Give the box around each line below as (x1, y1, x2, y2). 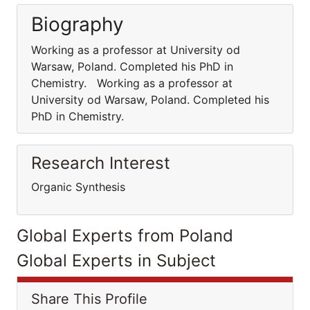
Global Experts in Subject (17, 250, 216, 271)
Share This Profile (31, 291, 147, 307)
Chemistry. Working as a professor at (31, 76, 232, 90)
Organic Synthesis (31, 180, 125, 194)
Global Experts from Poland (17, 226, 233, 246)
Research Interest (31, 153, 170, 173)
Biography (31, 12, 124, 36)
